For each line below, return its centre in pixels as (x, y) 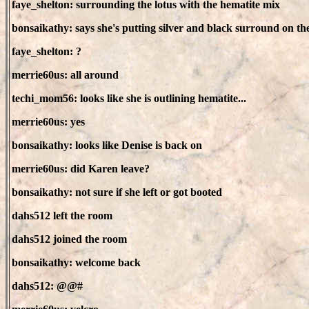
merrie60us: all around (65, 75)
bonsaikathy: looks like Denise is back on (107, 145)
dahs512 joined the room (69, 239)
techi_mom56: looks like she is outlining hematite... (129, 98)
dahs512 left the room (62, 216)
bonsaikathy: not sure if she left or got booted (117, 192)
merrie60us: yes (48, 122)
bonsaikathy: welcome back (76, 262)
